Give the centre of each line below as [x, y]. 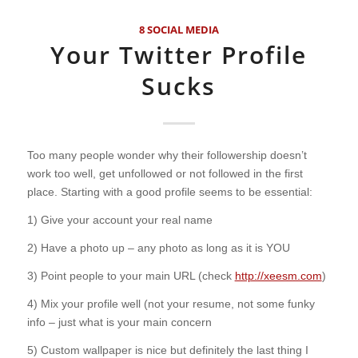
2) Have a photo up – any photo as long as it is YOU [158, 248]
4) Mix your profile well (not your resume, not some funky [171, 304]
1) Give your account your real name [119, 220]
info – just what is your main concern [119, 322]
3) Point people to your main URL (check [131, 276]
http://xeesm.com [278, 276]
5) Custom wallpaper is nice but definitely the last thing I [167, 350]
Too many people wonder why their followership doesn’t [167, 155]
